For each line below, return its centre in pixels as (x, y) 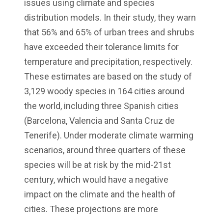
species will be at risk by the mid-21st (97, 165)
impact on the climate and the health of (100, 194)
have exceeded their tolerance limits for (101, 47)
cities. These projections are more (91, 209)
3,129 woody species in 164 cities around (104, 91)
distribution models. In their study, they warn (110, 18)
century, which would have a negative (96, 180)
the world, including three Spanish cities (101, 106)
